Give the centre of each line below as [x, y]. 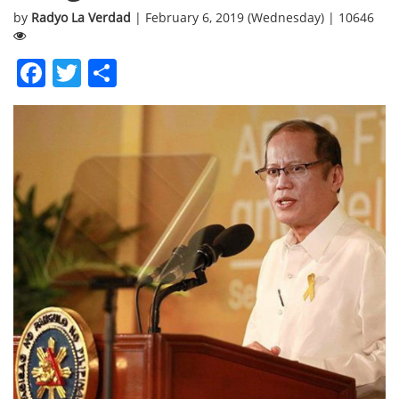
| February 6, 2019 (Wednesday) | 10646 [254, 17]
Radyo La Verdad [83, 17]
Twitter [127, 72]
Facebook [109, 72]
